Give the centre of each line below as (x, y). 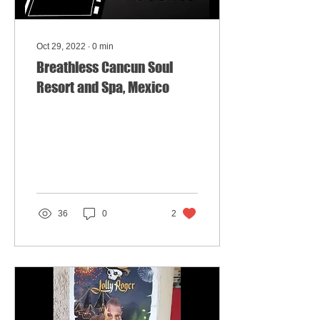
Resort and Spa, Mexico (103, 87)
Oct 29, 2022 (61, 46)
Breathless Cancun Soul (105, 67)
